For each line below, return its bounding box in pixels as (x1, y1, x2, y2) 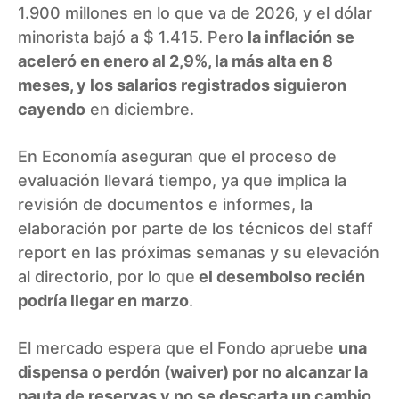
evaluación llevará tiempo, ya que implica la (18, 170, 346, 190)
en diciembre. (85, 99, 194, 118)
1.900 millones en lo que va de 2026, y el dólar (18, 3, 372, 22)
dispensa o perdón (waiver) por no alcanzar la (18, 362, 368, 381)
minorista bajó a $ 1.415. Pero (18, 27, 244, 46)
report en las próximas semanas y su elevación (18, 242, 379, 262)
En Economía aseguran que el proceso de (18, 146, 337, 166)
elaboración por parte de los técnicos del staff (18, 218, 373, 238)
